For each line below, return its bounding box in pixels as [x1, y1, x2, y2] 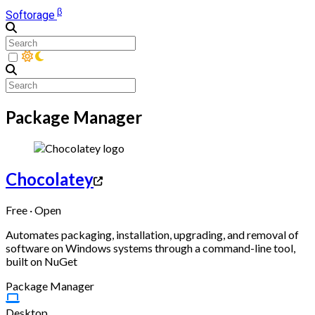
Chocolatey [6, 169, 94, 190]
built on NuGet [6, 254, 77, 268]
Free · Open [6, 202, 61, 217]
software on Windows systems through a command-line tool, [6, 240, 295, 255]
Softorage [6, 8, 55, 22]
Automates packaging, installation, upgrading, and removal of [6, 227, 299, 241]
